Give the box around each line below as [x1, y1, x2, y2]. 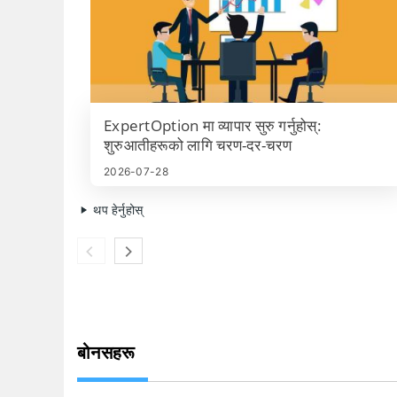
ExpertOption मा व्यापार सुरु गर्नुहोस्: [104, 115, 322, 136]
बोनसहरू [77, 340, 136, 364]
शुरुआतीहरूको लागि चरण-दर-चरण [104, 135, 292, 155]
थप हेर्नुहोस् [90, 202, 144, 217]
